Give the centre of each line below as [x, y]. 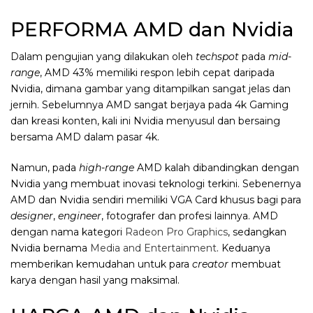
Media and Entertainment [153, 248]
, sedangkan [257, 232]
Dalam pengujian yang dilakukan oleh [103, 57]
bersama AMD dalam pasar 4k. [85, 137]
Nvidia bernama [50, 248]
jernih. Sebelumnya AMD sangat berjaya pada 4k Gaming [150, 105]
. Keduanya [243, 248]
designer [32, 216]
